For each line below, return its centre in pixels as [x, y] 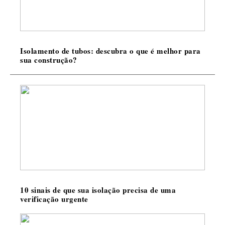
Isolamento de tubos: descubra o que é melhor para [110, 51]
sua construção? [49, 60]
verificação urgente [54, 199]
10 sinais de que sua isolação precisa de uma [98, 190]
